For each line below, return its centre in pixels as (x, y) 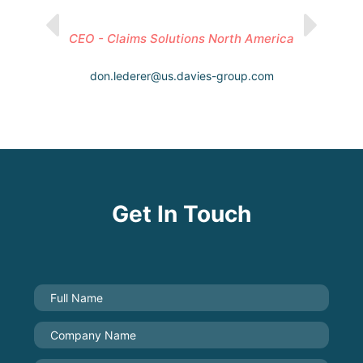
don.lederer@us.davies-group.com (181, 76)
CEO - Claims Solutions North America (181, 38)
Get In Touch (181, 214)
